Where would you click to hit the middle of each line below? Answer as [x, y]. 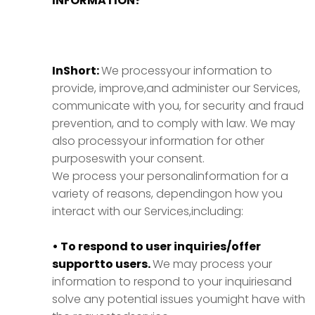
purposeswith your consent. [128, 159]
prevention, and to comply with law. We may [174, 123]
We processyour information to [187, 71]
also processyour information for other [158, 141]
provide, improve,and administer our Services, [176, 88]
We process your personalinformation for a [170, 176]
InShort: [77, 71]
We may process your [212, 264]
